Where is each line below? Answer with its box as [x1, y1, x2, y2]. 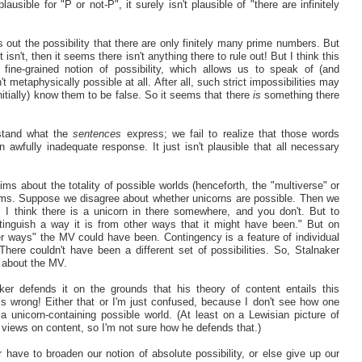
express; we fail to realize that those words [121, 127, 340, 140]
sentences [73, 127, 122, 140]
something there [260, 88, 340, 101]
